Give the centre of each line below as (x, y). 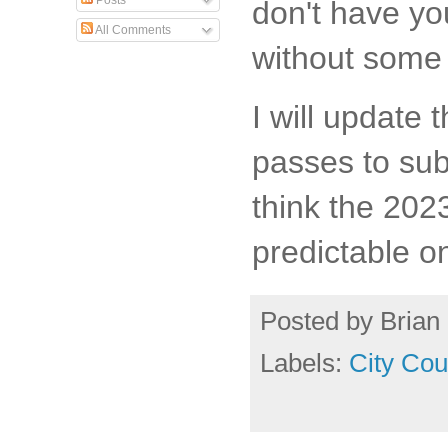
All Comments (132, 30)
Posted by (320, 320)
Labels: (304, 362)
